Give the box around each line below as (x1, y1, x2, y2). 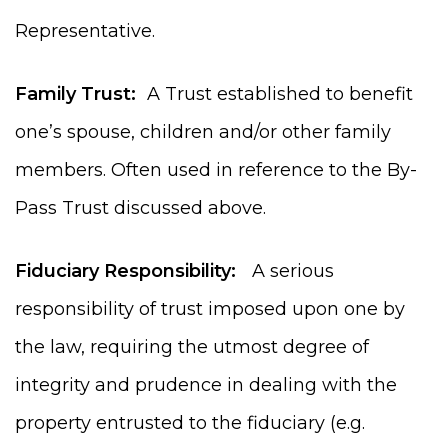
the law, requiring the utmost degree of (15, 335, 369, 358)
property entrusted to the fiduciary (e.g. (15, 411, 365, 434)
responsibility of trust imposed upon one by (15, 297, 405, 320)
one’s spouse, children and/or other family (15, 120, 391, 143)
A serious (241, 259, 334, 282)
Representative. (15, 19, 155, 42)
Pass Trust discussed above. (15, 196, 266, 219)
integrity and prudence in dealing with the (15, 373, 397, 396)
